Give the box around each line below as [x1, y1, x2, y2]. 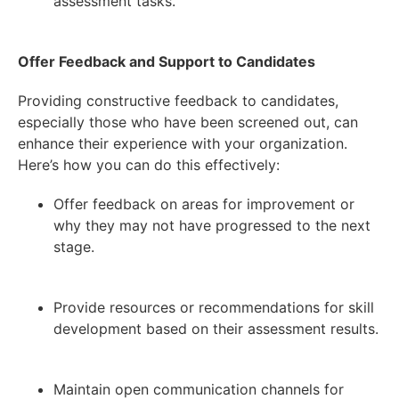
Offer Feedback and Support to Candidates [18, 52, 315, 70]
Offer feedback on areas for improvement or [53, 194, 354, 213]
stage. [53, 237, 94, 256]
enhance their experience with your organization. [18, 134, 347, 152]
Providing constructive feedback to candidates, [18, 91, 338, 110]
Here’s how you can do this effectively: [18, 155, 280, 174]
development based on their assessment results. [53, 319, 379, 338]
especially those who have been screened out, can [18, 112, 358, 131]
